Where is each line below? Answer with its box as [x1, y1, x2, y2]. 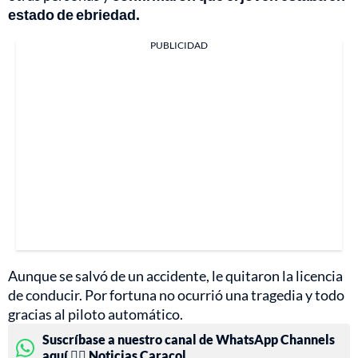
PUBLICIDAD [150, 39, 208, 52]
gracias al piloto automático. [8, 305, 183, 324]
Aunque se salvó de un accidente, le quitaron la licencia [8, 267, 343, 285]
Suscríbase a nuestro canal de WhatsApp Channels [42, 332, 335, 348]
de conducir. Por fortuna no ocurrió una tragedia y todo [8, 286, 344, 304]
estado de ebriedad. [8, 6, 140, 24]
